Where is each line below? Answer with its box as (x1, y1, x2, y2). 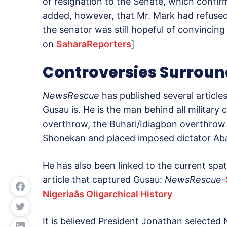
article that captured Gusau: (43, 174, 165, 185)
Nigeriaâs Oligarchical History (43, 188, 172, 200)
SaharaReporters (56, 39, 131, 50)
